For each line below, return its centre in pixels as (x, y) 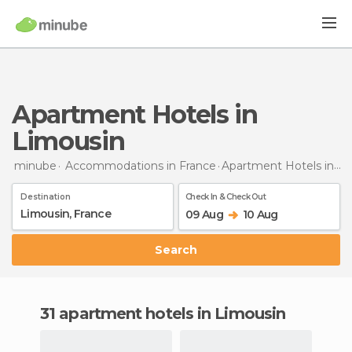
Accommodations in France (141, 165)
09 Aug (204, 214)
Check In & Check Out (225, 196)
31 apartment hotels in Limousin (167, 313)
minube (35, 165)
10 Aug (260, 214)
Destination (46, 196)
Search (180, 249)
